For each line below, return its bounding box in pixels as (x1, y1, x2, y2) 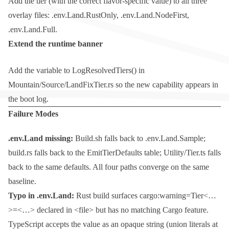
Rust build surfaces (74, 191, 140, 200)
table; (142, 148, 164, 157)
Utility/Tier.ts (164, 148, 205, 157)
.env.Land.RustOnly (52, 11, 117, 20)
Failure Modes (8, 109, 58, 119)
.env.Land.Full (8, 25, 55, 34)
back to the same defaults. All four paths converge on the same (8, 163, 209, 172)
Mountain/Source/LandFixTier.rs (8, 80, 113, 89)
